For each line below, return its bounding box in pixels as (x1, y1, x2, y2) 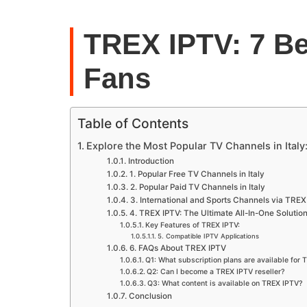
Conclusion (128, 291, 172, 301)
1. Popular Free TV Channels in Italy (129, 169, 265, 179)
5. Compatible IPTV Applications (158, 232, 260, 240)
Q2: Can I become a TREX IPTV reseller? (146, 267, 285, 276)
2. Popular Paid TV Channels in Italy (130, 182, 265, 192)
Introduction (127, 156, 174, 166)
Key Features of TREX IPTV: (145, 221, 240, 230)
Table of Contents (77, 115, 188, 132)
